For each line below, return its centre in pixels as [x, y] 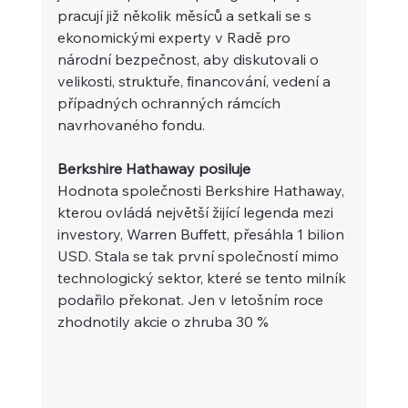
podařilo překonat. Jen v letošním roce [192, 299]
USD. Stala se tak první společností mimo [199, 255]
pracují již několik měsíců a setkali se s [186, 15]
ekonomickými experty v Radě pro [175, 37]
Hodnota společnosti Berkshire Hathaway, [202, 190]
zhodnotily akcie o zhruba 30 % [163, 321]
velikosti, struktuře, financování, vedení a [195, 81]
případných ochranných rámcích [170, 102]
